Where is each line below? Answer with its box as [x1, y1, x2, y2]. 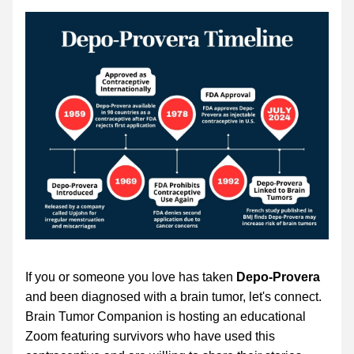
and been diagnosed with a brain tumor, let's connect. [25, 290, 322, 303]
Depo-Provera [236, 270, 320, 284]
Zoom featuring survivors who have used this [25, 330, 275, 343]
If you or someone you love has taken [25, 270, 236, 284]
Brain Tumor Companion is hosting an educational [25, 310, 306, 323]
